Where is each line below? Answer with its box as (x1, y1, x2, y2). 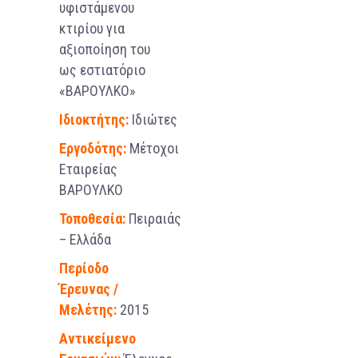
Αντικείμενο (59, 329, 136, 347)
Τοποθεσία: (59, 209, 129, 227)
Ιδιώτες (132, 110, 177, 128)
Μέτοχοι (129, 139, 179, 157)
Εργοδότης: (59, 139, 126, 157)
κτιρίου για (59, 19, 125, 37)
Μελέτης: (59, 300, 117, 318)
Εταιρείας (59, 160, 117, 177)
